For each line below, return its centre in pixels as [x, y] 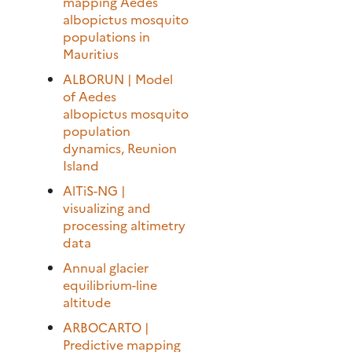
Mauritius [91, 53]
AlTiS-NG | [94, 190]
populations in [106, 36]
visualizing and [107, 207]
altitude [87, 301]
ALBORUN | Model [118, 78]
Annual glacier [106, 267]
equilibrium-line [110, 284]
